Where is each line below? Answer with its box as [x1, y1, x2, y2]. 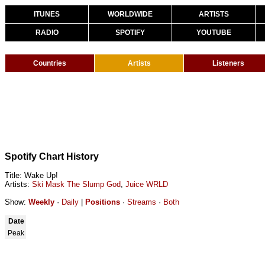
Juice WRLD [125, 180, 168, 189]
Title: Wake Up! [5, 171, 58, 180]
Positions [85, 198, 120, 206]
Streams [127, 198, 156, 206]
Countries [33, 59, 66, 67]
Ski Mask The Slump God [32, 180, 121, 189]
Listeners [212, 59, 244, 67]
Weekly [28, 198, 54, 206]
